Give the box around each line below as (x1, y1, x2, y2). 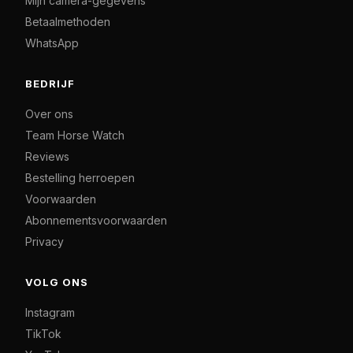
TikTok (25, 326, 61, 340)
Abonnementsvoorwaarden (25, 213, 167, 227)
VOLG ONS (25, 275, 89, 288)
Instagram (25, 305, 75, 319)
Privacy (25, 234, 64, 248)
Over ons (25, 106, 73, 121)
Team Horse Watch (25, 128, 124, 142)
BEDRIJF (25, 76, 76, 90)
